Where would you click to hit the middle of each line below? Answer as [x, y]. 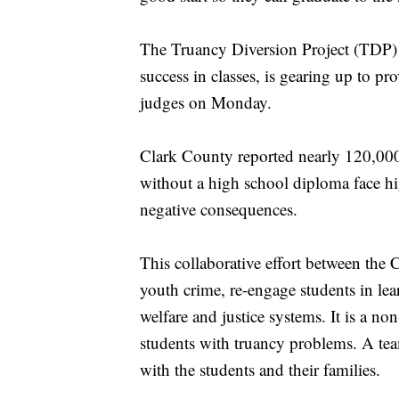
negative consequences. [221, 209]
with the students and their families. [263, 370]
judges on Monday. [208, 102]
